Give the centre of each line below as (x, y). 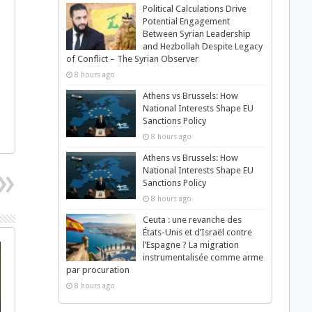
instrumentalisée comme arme (203, 257)
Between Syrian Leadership (196, 34)
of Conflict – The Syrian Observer (132, 59)
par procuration (97, 270)
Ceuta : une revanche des (192, 220)
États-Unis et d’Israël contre (197, 232)
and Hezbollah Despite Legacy (202, 46)
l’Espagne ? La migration (190, 245)
